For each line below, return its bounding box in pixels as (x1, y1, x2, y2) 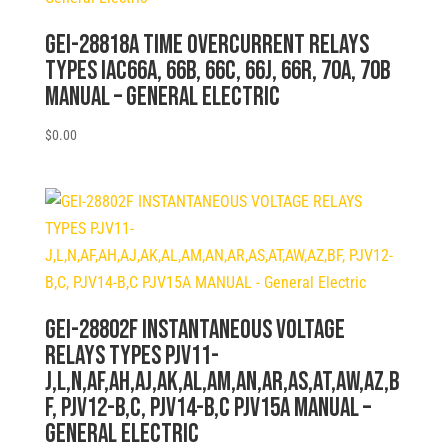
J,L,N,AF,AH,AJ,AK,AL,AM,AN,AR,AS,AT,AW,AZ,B (44, 367, 399, 399)
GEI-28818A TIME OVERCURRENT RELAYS (44, 30, 369, 62)
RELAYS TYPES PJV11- (44, 341, 219, 373)
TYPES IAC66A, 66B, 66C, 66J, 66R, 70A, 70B (44, 56, 390, 88)
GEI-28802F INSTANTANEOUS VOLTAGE (44, 315, 345, 347)
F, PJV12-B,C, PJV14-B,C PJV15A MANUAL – (44, 393, 371, 425)
